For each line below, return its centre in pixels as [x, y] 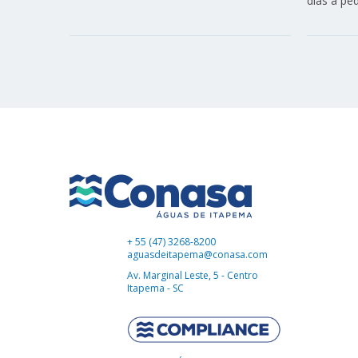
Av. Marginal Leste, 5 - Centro [193, 276]
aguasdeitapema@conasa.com [198, 255]
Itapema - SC [156, 288]
